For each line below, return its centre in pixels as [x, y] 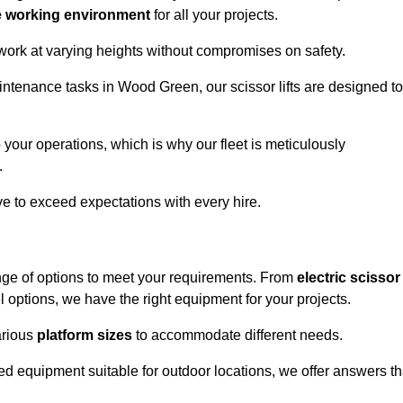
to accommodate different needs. [237, 336]
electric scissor [349, 278]
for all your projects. [214, 15]
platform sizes [85, 336]
